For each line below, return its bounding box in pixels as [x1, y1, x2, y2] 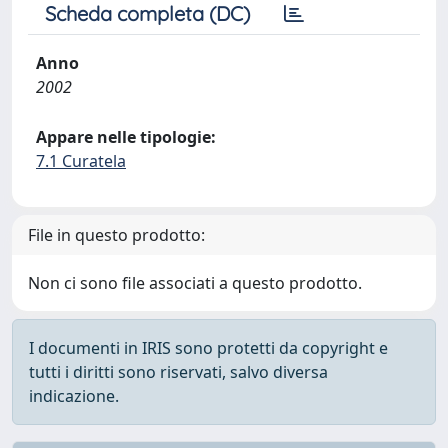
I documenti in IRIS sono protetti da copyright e [29, 337, 388, 359]
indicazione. [29, 385, 119, 407]
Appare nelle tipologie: [36, 126, 216, 148]
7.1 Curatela [36, 150, 126, 172]
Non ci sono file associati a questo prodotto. [28, 272, 362, 294]
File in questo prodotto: [28, 224, 205, 246]
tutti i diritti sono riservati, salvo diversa [29, 361, 328, 383]
